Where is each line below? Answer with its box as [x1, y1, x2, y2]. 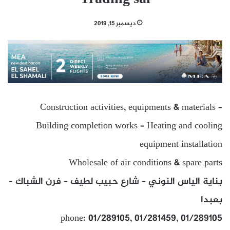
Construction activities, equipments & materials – [40, 100, 222, 116]
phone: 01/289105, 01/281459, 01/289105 [61, 210, 222, 226]
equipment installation [140, 137, 222, 152]
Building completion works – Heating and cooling [36, 118, 222, 134]
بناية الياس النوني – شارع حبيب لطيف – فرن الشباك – [9, 174, 222, 189]
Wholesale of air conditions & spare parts [69, 155, 222, 171]
